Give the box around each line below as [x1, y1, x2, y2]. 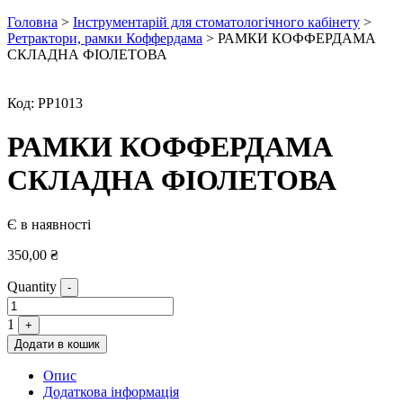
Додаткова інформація [43, 383, 179, 399]
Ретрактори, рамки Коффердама [7, 31, 202, 46]
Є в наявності [7, 216, 91, 232]
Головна [7, 14, 58, 30]
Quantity [7, 278, 57, 294]
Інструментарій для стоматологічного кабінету [73, 14, 360, 30]
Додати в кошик [14, 336, 100, 351]
